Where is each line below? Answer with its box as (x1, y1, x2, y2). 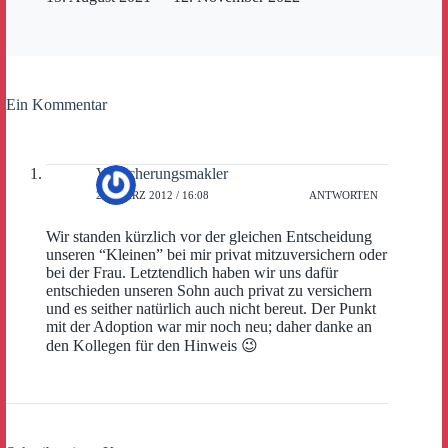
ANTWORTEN (309, 189, 379, 202)
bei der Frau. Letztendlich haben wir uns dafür (46, 263, 338, 281)
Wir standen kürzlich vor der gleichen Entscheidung (46, 227, 372, 245)
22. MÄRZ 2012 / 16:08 (96, 189, 209, 202)
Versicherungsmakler (96, 164, 228, 182)
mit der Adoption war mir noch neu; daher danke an (46, 317, 372, 335)
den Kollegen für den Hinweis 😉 (46, 336, 258, 354)
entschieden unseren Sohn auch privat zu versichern (46, 281, 372, 299)
